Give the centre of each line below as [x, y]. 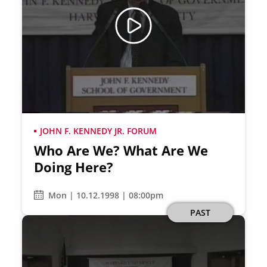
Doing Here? [74, 167]
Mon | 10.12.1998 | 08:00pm [106, 195]
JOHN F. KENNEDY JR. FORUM [99, 131]
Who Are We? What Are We [121, 150]
